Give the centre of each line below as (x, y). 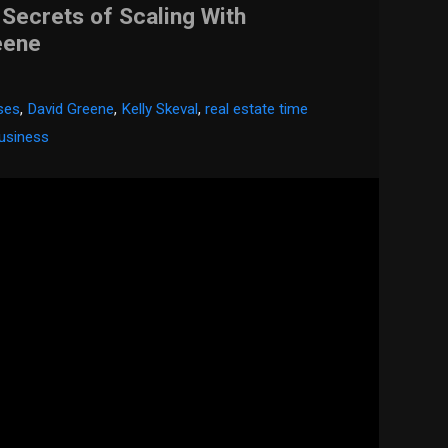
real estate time (257, 109)
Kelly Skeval (160, 109)
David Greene (71, 109)
